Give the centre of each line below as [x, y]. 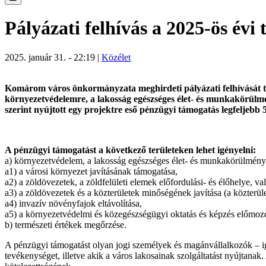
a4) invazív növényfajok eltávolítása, [73, 203]
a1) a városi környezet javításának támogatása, [91, 171]
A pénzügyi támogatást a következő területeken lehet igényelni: [130, 150]
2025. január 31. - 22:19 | [52, 57]
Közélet [116, 57]
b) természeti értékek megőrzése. [66, 224]
